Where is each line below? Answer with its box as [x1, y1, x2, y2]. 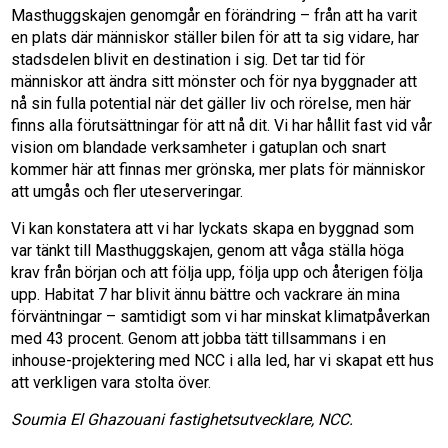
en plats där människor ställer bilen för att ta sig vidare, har [11, 28, 420, 48]
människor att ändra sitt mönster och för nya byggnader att [11, 72, 418, 92]
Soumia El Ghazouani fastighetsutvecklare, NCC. [11, 410, 354, 430]
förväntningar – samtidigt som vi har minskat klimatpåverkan [11, 307, 431, 327]
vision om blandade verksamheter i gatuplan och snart [11, 138, 387, 158]
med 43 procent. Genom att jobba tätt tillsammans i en [11, 329, 387, 349]
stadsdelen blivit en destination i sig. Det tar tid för [11, 50, 366, 70]
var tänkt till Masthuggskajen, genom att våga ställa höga [11, 241, 405, 261]
